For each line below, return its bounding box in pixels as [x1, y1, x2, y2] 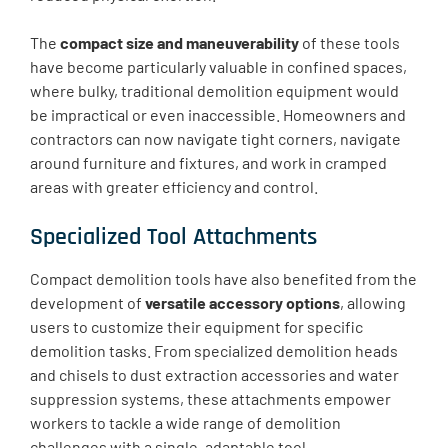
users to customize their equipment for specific [30, 317, 363, 337]
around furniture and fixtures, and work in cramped [30, 153, 387, 173]
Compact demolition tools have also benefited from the [30, 269, 417, 289]
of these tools [299, 33, 400, 53]
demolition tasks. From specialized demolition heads [30, 341, 398, 361]
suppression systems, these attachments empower [30, 389, 391, 409]
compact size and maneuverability [60, 33, 299, 53]
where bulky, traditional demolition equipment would [30, 81, 399, 101]
